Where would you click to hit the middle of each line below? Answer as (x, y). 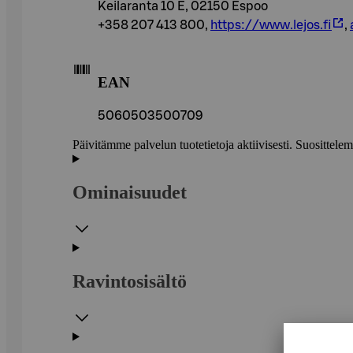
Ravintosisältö (130, 281)
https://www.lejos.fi (271, 25)
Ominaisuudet (130, 192)
